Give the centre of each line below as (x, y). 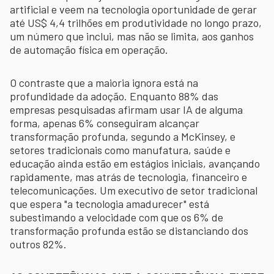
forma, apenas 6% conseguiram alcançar (105, 123)
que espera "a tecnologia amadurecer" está (109, 203)
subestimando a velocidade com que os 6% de (117, 217)
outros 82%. (38, 244)
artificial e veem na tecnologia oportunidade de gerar (133, 9)
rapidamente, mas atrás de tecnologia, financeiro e (128, 176)
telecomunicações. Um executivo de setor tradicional (134, 190)
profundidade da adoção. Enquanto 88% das (114, 96)
